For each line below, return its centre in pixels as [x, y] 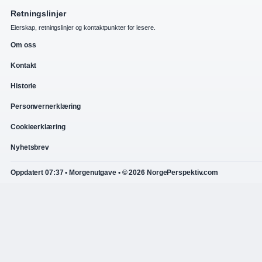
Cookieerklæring [38, 127]
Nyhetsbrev [30, 147]
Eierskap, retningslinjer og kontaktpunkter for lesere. [83, 27]
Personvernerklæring [46, 106]
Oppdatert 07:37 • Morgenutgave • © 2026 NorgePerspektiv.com [115, 172]
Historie [24, 86]
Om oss [23, 45]
